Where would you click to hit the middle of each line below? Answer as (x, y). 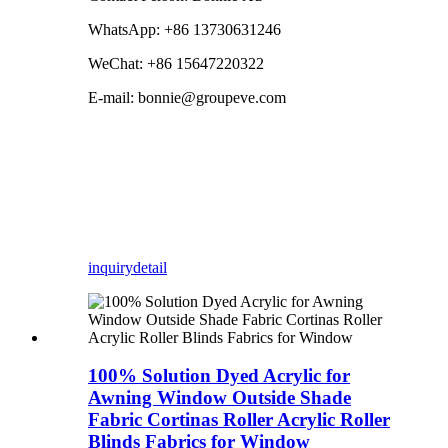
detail (150, 267)
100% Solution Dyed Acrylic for (219, 376)
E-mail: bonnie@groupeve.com (187, 97)
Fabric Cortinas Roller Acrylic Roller (239, 420)
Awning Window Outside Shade (219, 398)
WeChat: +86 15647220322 (176, 63)
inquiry (110, 267)
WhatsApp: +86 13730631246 (184, 29)
